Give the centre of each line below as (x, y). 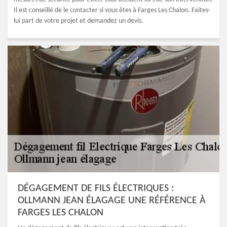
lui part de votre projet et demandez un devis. (79, 21)
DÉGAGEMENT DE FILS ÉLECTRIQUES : (96, 188)
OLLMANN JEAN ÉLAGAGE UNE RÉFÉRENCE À (112, 201)
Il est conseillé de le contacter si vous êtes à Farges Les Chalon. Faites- (112, 10)
